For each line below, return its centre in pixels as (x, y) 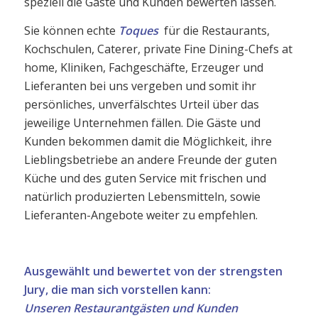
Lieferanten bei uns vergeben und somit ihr (140, 86)
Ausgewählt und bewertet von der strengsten (153, 272)
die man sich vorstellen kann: (131, 290)
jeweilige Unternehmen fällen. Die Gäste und (142, 122)
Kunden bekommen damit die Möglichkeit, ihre (148, 141)
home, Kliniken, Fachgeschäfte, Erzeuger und (143, 67)
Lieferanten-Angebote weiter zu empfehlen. (141, 215)
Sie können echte (71, 30)
